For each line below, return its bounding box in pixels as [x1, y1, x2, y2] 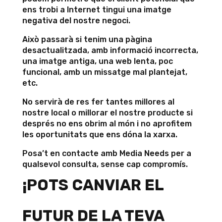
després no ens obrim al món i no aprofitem [22, 119, 192, 128]
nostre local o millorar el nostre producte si [22, 108, 193, 117]
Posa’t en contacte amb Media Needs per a [22, 149, 191, 158]
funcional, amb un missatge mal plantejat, [22, 67, 187, 77]
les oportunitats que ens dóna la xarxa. [22, 130, 177, 139]
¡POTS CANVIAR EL [22, 176, 164, 194]
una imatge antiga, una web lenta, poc [22, 56, 173, 66]
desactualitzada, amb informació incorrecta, [22, 46, 198, 55]
